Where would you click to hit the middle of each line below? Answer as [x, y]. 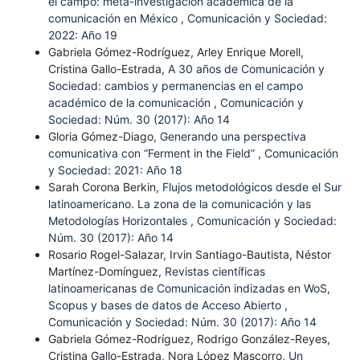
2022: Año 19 [82, 35]
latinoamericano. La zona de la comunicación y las [179, 204]
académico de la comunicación [131, 103]
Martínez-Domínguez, [106, 272]
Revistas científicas [215, 272]
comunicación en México [114, 18]
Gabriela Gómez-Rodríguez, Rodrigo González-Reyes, [189, 339]
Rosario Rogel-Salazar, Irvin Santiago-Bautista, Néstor [189, 255]
